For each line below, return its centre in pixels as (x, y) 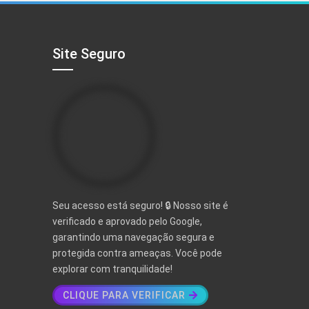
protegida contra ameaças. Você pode (137, 253)
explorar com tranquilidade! (112, 269)
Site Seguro (89, 54)
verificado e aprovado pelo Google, (127, 222)
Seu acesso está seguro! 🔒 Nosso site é (140, 206)
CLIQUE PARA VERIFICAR (124, 296)
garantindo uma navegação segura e (133, 238)
